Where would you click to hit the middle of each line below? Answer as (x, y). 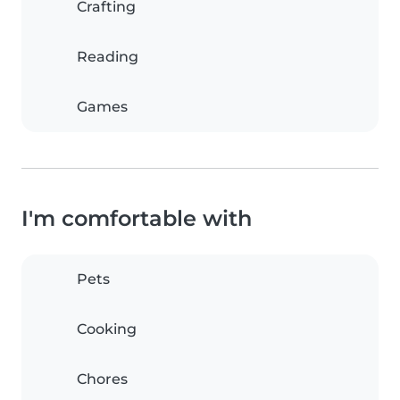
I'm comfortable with (137, 218)
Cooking (107, 329)
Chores (102, 379)
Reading (108, 57)
